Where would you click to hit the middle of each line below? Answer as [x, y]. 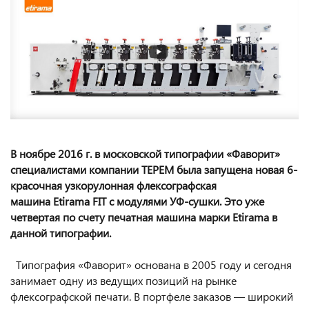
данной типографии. [61, 233]
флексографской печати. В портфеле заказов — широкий [152, 297]
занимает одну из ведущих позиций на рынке [123, 281]
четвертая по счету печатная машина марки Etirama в [144, 217]
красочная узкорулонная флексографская [113, 186]
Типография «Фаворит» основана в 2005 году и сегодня [151, 265]
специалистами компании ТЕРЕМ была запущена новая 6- [154, 170]
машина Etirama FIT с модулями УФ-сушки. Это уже [137, 201]
